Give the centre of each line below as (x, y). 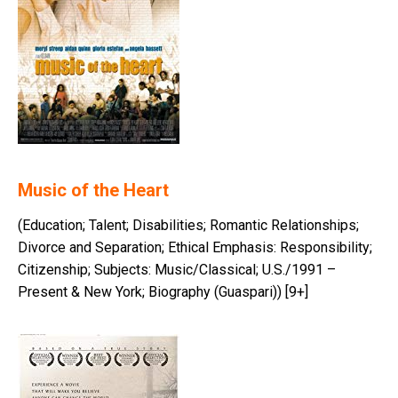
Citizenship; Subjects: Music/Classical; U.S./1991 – (177, 270)
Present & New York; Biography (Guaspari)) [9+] (163, 292)
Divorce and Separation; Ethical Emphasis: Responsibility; (195, 248)
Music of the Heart (93, 191)
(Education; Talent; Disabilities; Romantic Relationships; (188, 226)
